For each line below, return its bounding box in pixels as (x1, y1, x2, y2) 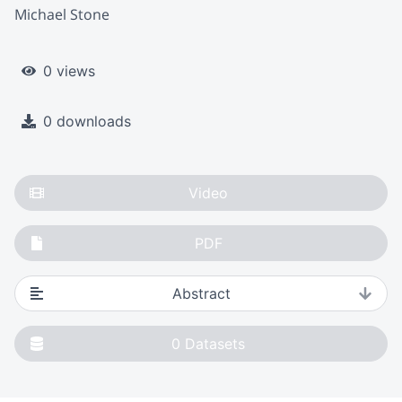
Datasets (185, 335, 245, 354)
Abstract (171, 284, 231, 303)
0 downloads (43, 112, 131, 131)
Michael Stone (14, 4, 109, 24)
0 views (43, 62, 95, 81)
